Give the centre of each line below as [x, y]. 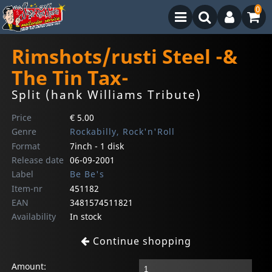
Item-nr [27, 189]
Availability [34, 217]
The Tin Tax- [70, 78]
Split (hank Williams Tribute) [107, 95]
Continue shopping [141, 241]
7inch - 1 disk [97, 146]
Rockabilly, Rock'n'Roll [122, 132]
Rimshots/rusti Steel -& [125, 56]
